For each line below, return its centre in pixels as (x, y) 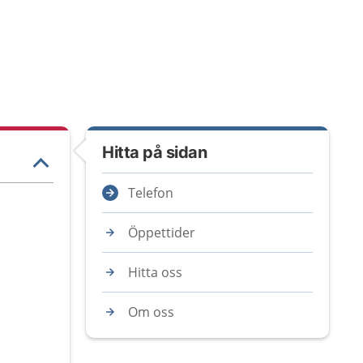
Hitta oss (155, 272)
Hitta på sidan (154, 152)
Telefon (151, 193)
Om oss (151, 312)
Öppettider (162, 233)
